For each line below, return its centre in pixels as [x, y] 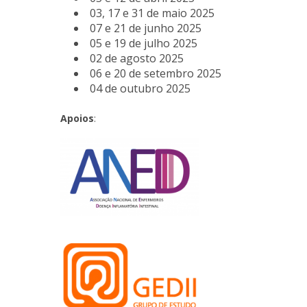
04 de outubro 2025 [140, 88]
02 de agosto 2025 [137, 58]
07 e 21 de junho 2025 [146, 28]
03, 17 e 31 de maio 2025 [152, 13]
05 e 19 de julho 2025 [144, 43]
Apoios [77, 118]
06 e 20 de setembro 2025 [156, 73]
